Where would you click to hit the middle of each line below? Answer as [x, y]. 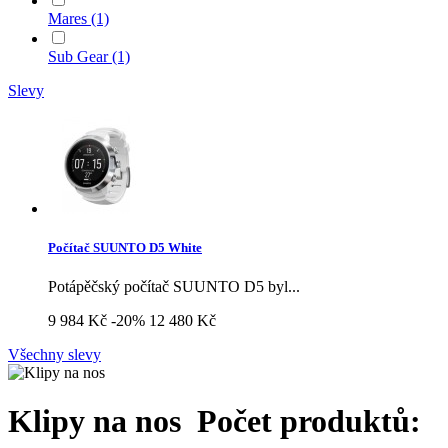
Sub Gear [80, 56]
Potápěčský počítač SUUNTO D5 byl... [174, 286]
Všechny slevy [54, 354]
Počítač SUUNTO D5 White [125, 247]
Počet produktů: [309, 421]
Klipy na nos [98, 421]
